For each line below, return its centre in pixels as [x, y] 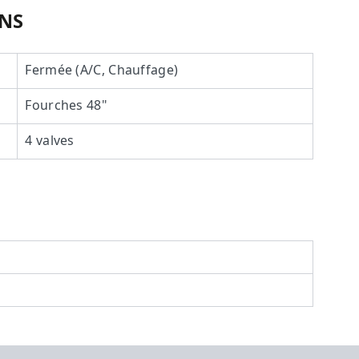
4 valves [50, 140]
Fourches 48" [66, 105]
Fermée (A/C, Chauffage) [102, 70]
